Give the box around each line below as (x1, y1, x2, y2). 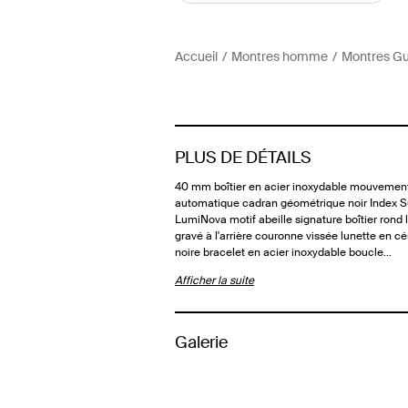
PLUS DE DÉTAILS (175, 147, 311, 168)
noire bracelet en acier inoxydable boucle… (175, 245, 392, 260)
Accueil (175, 48, 218, 65)
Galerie (175, 331, 228, 353)
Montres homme (231, 48, 328, 65)
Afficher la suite (175, 273, 254, 288)
